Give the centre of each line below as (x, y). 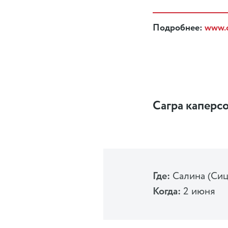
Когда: (167, 192)
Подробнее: (179, 28)
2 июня (198, 192)
